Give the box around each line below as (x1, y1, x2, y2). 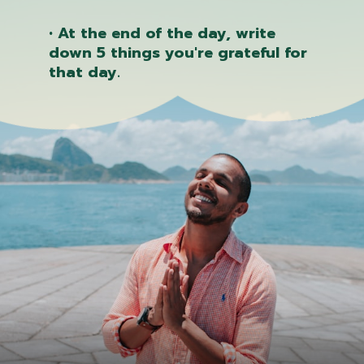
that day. (48, 60, 120, 84)
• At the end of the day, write (48, 21, 275, 45)
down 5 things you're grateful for (48, 41, 307, 64)
